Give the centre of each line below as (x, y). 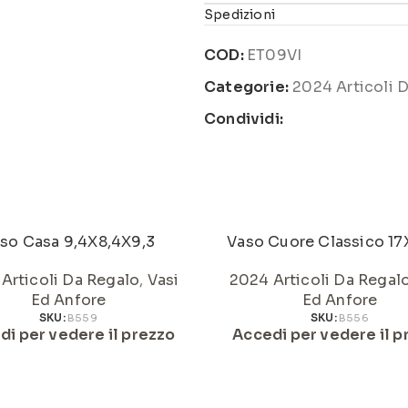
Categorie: (246, 87)
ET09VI (275, 55)
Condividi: (244, 119)
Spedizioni (240, 15)
